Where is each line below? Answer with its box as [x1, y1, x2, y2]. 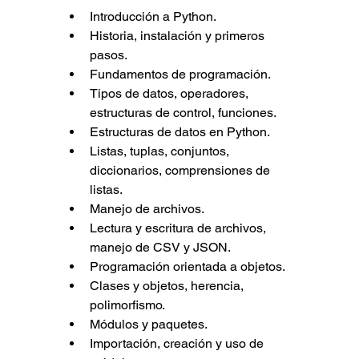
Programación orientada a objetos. [89, 259, 285, 275]
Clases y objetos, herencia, [89, 278, 247, 294]
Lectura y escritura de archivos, [89, 220, 269, 236]
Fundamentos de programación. [89, 67, 271, 83]
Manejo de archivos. [89, 201, 204, 217]
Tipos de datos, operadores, [89, 86, 252, 102]
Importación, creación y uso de [89, 336, 267, 352]
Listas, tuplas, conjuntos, [89, 143, 232, 159]
